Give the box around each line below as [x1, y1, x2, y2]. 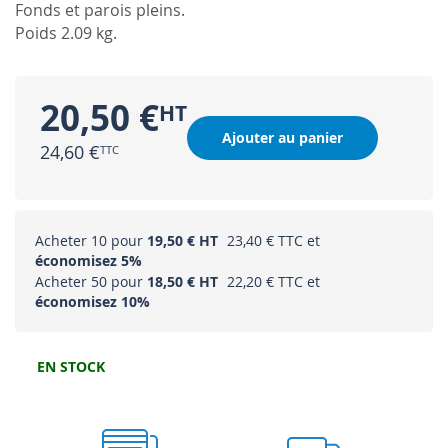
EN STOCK [37, 357, 105, 377]
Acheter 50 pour [35, 272, 147, 292]
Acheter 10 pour [35, 231, 147, 251]
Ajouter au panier [222, 128, 343, 148]
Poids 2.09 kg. [15, 22, 117, 45]
